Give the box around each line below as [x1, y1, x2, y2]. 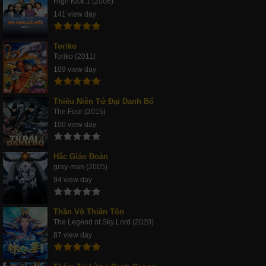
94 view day [53, 175, 92, 184]
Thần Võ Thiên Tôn [53, 207, 124, 216]
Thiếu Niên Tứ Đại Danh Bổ [53, 96, 154, 106]
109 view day [53, 65, 96, 74]
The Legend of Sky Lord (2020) [53, 217, 154, 226]
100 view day [53, 120, 96, 129]
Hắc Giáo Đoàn [53, 151, 108, 161]
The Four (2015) [53, 107, 106, 116]
